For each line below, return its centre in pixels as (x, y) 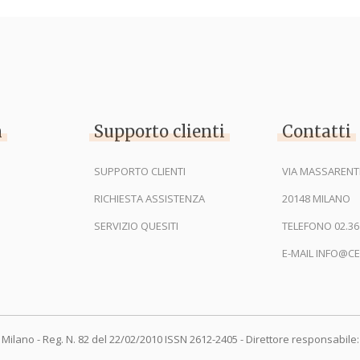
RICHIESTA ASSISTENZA (149, 199)
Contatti (317, 132)
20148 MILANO (316, 199)
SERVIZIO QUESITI (136, 226)
